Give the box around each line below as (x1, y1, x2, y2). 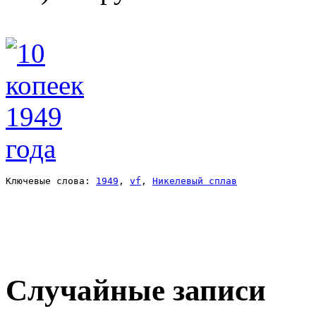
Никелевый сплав (152, 175, 237, 186)
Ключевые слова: (6, 175, 96, 186)
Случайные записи (6, 273, 266, 307)
